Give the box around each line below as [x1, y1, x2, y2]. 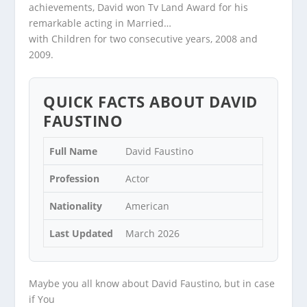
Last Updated [49, 227, 114, 241]
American [125, 199, 170, 213]
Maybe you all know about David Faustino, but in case [29, 277, 275, 291]
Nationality [49, 199, 103, 213]
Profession [49, 172, 100, 186]
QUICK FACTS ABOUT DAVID [43, 91, 258, 112]
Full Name [49, 145, 98, 158]
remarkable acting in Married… [29, 16, 172, 29]
